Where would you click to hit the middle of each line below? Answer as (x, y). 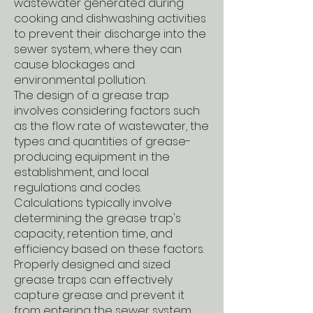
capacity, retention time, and (93, 234)
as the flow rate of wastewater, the (111, 126)
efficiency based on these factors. (109, 249)
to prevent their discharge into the (110, 34)
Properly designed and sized (92, 264)
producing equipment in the (92, 157)
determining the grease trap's (97, 218)
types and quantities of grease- (102, 141)
